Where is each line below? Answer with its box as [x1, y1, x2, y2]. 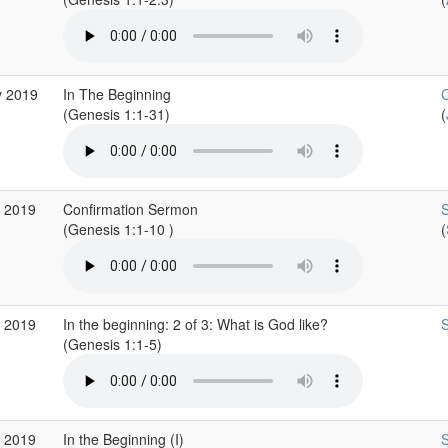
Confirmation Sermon [62, 199, 198, 219]
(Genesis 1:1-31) [62, 104, 174, 124]
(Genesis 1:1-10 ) [62, 219, 178, 239]
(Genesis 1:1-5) [62, 334, 166, 354]
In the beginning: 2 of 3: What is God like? [62, 314, 328, 334]
